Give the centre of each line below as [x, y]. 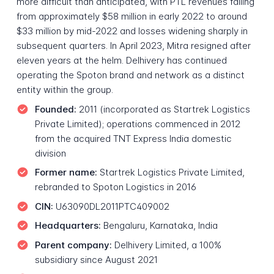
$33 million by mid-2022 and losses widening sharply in [132, 31]
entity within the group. [65, 90]
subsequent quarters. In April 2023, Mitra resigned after [133, 46]
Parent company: [73, 245]
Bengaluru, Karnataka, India [159, 226]
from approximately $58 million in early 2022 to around [131, 17]
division [50, 153]
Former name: [66, 172]
